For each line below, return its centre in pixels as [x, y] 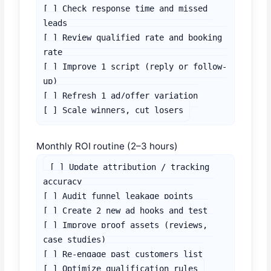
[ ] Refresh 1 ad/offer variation [121, 95]
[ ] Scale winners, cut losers [113, 110]
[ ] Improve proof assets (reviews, [126, 225]
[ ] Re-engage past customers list [123, 254]
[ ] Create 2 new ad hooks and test [126, 211]
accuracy [63, 182]
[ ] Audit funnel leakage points [118, 196]
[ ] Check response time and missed [126, 8]
